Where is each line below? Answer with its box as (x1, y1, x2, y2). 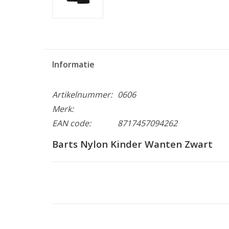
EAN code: (52, 117, 91, 129)
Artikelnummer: (52, 88, 112, 100)
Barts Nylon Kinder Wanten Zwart (52, 137, 213, 150)
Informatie (52, 58, 95, 70)
